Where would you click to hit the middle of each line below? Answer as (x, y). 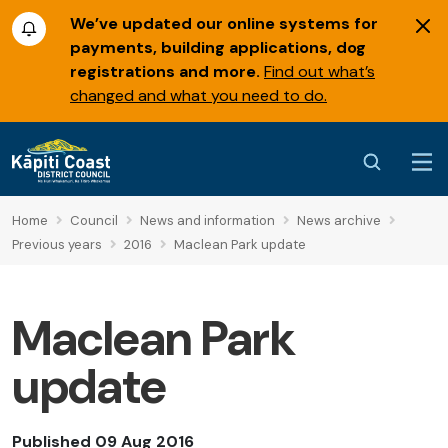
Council (94, 221)
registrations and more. (165, 71)
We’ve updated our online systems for (224, 23)
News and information (207, 221)
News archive (339, 221)
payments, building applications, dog (218, 47)
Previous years (57, 245)
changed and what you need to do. (198, 95)
